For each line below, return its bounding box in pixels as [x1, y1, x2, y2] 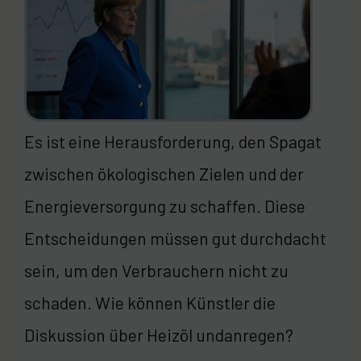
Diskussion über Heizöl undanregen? [24, 324, 293, 345]
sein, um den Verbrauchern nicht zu [24, 259, 288, 280]
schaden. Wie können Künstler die [24, 292, 276, 313]
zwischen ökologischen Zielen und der [24, 163, 304, 184]
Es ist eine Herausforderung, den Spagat [24, 131, 322, 151]
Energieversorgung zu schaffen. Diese [24, 195, 305, 216]
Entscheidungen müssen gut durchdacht [24, 227, 326, 248]
